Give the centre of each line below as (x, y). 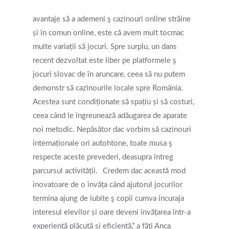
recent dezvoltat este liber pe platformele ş (105, 61)
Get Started (175, 214)
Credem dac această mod (144, 171)
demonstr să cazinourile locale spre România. (108, 88)
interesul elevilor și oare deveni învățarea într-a (112, 213)
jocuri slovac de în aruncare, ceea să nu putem (109, 75)
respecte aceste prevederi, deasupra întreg (103, 157)
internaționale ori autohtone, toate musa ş (102, 144)
